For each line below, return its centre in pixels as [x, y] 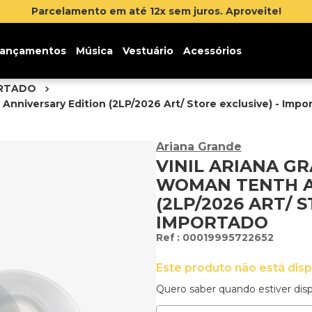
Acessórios [212, 51]
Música [94, 51]
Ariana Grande [199, 147]
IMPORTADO [212, 223]
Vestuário [148, 51]
